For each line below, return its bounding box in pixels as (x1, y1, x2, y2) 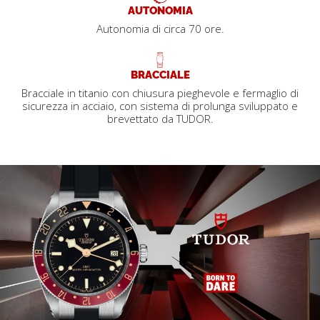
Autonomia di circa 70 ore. (96, 21, 224, 36)
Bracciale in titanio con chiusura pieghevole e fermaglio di (21, 85, 299, 100)
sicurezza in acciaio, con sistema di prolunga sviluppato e (22, 98, 298, 113)
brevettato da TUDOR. (106, 111, 214, 126)
